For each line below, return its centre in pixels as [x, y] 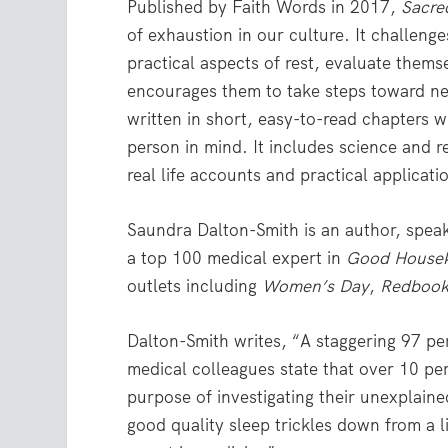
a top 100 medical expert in [237, 257]
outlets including [195, 285]
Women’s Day [316, 285]
